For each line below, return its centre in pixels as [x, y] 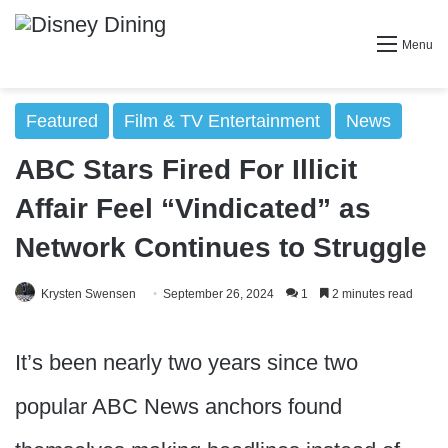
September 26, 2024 [218, 294]
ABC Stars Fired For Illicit [186, 169]
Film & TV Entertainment [222, 121]
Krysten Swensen [88, 294]
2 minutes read [371, 294]
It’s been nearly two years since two [186, 362]
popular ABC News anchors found [178, 406]
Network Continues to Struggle [221, 247]
